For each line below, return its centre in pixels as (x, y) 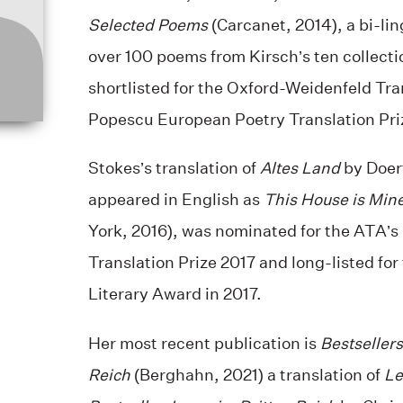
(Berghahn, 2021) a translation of (257, 375)
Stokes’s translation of (174, 169)
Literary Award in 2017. (175, 295)
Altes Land (300, 169)
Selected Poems (148, 26)
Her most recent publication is (204, 343)
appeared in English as (174, 200)
